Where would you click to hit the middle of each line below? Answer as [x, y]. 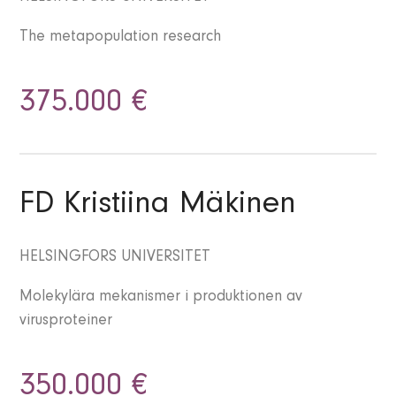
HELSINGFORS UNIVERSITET [115, 259]
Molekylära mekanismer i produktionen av [161, 298]
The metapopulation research [121, 38]
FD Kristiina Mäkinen [158, 207]
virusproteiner [66, 322]
